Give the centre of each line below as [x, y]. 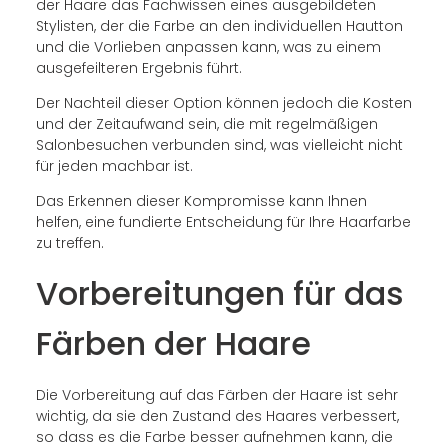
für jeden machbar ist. [114, 166]
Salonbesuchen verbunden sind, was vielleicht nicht [219, 145]
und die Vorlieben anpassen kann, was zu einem [208, 46]
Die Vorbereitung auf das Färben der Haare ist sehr [216, 394]
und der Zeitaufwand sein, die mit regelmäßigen [206, 124]
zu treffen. [69, 243]
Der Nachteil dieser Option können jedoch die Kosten [223, 103]
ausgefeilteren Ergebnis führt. [138, 67]
